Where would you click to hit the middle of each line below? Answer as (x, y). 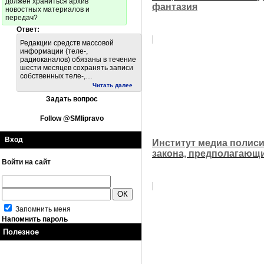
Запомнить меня (42, 209)
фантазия (175, 6)
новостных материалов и (47, 9)
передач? (22, 18)
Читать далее (115, 85)
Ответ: (28, 29)
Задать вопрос (72, 99)
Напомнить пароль (35, 219)
